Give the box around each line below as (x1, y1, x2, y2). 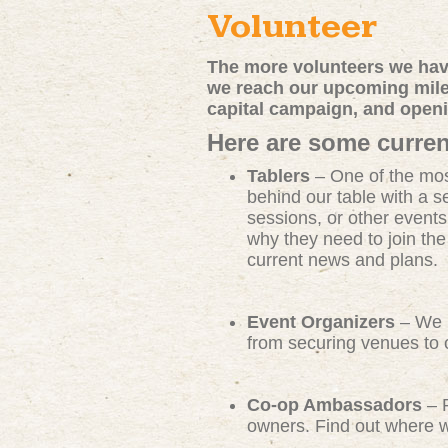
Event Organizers (247, 312, 395, 332)
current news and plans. (247, 250, 443, 270)
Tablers (247, 166, 310, 186)
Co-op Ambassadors (247, 395, 422, 415)
